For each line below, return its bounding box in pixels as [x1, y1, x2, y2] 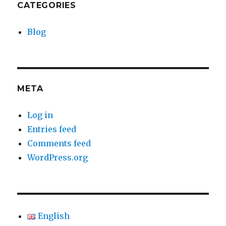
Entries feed [27, 124, 77, 134]
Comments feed [27, 138, 91, 148]
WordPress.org [27, 152, 88, 162]
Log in [27, 110, 53, 120]
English [38, 211, 70, 221]
